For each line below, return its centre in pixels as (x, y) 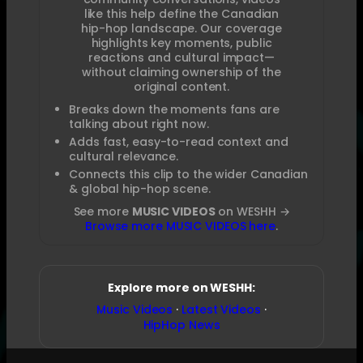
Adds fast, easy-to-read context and (179, 141)
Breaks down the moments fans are (174, 109)
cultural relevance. (124, 156)
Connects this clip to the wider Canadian (188, 174)
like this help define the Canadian (181, 13)
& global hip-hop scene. (140, 188)
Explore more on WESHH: (181, 287)
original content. (181, 86)
